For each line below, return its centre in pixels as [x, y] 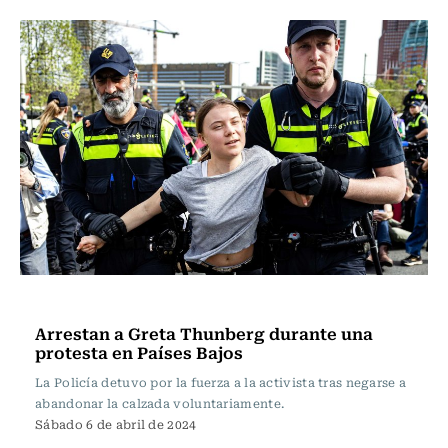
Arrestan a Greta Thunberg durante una [204, 333]
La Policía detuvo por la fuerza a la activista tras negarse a [221, 382]
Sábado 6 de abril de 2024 [116, 424]
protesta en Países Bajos [139, 352]
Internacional [88, 302]
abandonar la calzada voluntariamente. [160, 403]
